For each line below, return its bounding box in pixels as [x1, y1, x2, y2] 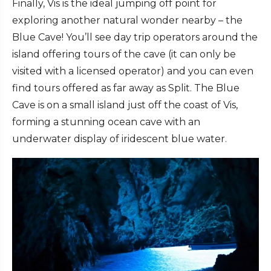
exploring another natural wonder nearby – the [12, 15, 243, 27]
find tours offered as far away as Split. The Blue [12, 82, 240, 94]
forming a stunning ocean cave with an [12, 116, 200, 128]
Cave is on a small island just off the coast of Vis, [12, 99, 238, 111]
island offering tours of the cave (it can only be [12, 48, 236, 60]
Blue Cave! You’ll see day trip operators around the [12, 31, 258, 44]
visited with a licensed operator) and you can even [12, 65, 253, 77]
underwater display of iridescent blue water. [12, 133, 227, 145]
